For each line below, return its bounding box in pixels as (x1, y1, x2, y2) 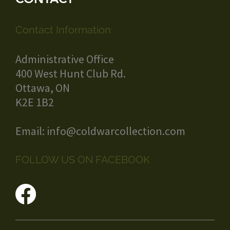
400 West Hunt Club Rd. (15, 66, 126, 81)
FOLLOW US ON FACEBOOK (15, 154, 150, 166)
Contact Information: (15, 24, 113, 36)
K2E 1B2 (15, 95, 54, 110)
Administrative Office (15, 52, 114, 67)
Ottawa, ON (15, 81, 70, 95)
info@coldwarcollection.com (47, 124, 185, 139)
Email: (15, 124, 47, 139)
